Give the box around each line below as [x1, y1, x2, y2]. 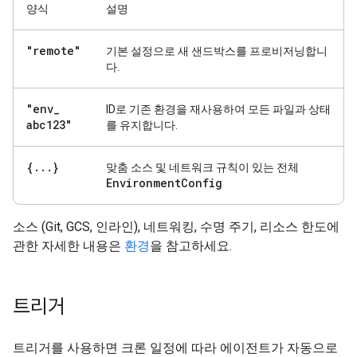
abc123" [26, 117, 72, 132]
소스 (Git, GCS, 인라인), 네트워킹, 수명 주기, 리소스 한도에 [13, 219, 339, 234]
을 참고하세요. [150, 238, 232, 253]
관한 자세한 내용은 [13, 238, 124, 253]
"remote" [26, 43, 80, 58]
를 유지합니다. [106, 119, 178, 131]
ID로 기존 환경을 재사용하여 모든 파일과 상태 [106, 103, 331, 116]
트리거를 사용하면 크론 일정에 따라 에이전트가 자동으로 [13, 340, 338, 355]
